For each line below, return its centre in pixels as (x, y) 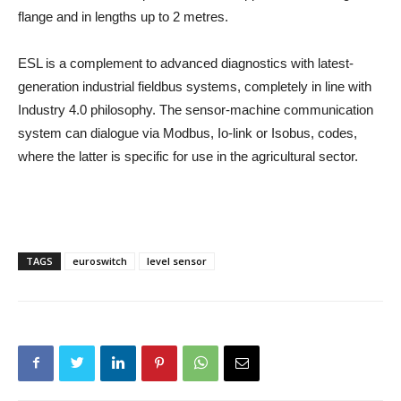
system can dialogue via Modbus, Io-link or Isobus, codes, (188, 132)
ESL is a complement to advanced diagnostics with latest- (186, 63)
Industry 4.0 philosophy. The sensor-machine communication (196, 109)
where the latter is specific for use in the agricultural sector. (188, 156)
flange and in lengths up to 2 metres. (123, 16)
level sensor (177, 260)
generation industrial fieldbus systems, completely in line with (195, 86)
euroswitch (100, 260)
